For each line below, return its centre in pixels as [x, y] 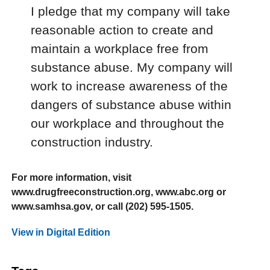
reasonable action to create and [122, 30]
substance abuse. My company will [132, 67]
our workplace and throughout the [128, 123]
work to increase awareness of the [130, 86]
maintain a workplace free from [120, 48]
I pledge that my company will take [131, 11]
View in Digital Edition [61, 233]
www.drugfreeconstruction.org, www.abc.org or [119, 192]
